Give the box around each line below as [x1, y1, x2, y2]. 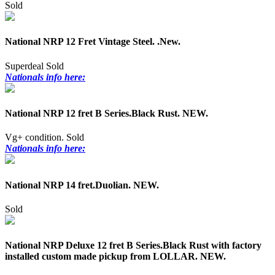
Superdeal [5, 60, 44, 71]
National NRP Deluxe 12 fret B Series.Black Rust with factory [5, 240, 261, 251]
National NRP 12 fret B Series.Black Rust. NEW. [5, 108, 208, 119]
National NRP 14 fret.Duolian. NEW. [5, 179, 159, 190]
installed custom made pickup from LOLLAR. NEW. [5, 251, 226, 262]
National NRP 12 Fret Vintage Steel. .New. [5, 36, 180, 47]
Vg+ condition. [5, 132, 66, 143]
